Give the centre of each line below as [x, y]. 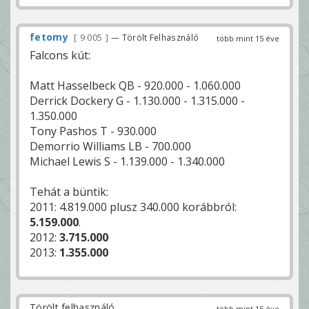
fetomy [49, 37]
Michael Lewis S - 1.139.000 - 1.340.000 [127, 162]
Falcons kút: [60, 56]
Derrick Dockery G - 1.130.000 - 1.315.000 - [137, 101]
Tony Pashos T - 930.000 [93, 131]
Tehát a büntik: [69, 192]
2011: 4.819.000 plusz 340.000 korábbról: [133, 207]
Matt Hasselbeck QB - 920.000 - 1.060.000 [135, 86]
